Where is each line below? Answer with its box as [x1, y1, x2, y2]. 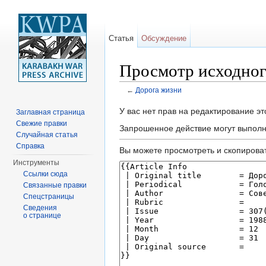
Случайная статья [16, 131, 78, 139]
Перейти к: [119, 94, 163, 104]
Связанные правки [23, 181, 87, 189]
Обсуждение [141, 34, 187, 43]
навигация [163, 94, 204, 104]
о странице [23, 211, 62, 220]
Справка [16, 142, 45, 150]
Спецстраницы [23, 192, 75, 201]
